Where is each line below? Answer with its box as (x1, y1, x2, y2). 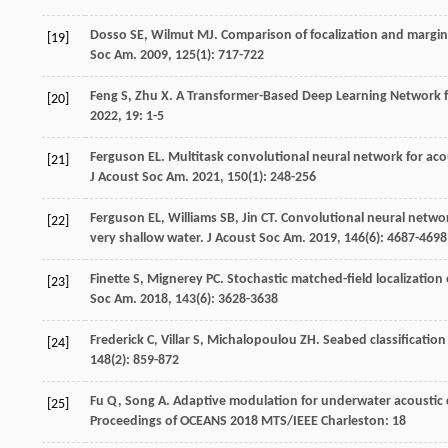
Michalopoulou (207, 333, 297, 349)
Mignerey (147, 272, 203, 288)
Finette (90, 272, 130, 288)
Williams (168, 211, 217, 227)
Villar (161, 333, 190, 349)
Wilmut (151, 28, 194, 44)
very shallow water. (90, 231, 207, 247)
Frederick (90, 333, 144, 349)
